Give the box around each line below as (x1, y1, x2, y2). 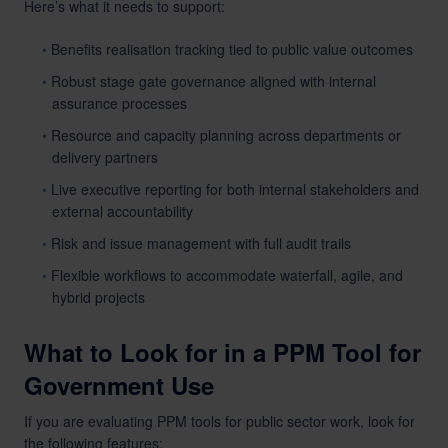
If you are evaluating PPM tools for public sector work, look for (24, 411, 415, 431)
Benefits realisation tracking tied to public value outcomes (51, 39, 414, 59)
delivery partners (52, 147, 158, 167)
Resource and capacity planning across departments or (51, 125, 402, 145)
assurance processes (52, 93, 187, 113)
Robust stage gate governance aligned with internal (51, 71, 377, 91)
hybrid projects (52, 287, 145, 307)
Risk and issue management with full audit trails (51, 233, 352, 253)
